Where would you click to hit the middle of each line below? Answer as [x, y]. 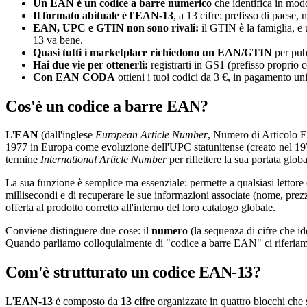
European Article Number [151, 135]
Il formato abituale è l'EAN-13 [103, 15]
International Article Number [103, 160]
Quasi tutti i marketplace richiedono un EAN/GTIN [152, 52]
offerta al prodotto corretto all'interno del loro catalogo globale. [140, 208]
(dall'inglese [67, 135]
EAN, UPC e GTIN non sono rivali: [116, 27]
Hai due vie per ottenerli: [90, 64]
